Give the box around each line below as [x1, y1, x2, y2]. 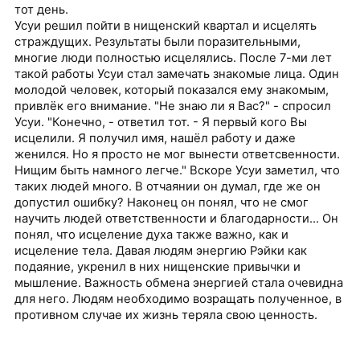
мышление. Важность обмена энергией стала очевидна [14, 276, 344, 291]
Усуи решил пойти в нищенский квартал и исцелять [14, 18, 317, 34]
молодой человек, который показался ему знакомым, [14, 83, 329, 98]
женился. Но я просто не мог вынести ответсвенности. [14, 147, 341, 162]
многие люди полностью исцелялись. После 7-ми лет [14, 51, 333, 66]
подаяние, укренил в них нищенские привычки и [14, 260, 301, 275]
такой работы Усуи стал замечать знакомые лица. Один [14, 67, 340, 82]
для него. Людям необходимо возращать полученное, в [14, 292, 342, 307]
